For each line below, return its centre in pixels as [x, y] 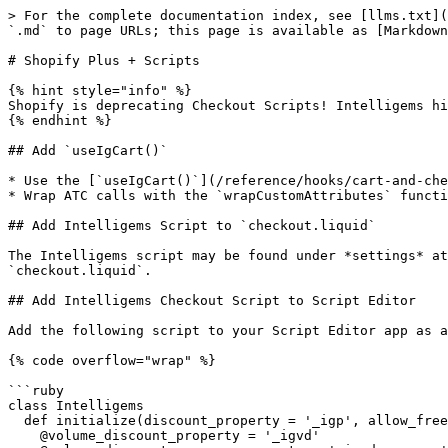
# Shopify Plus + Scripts [104, 60]
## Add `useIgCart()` [88, 150]
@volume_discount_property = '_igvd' [24, 435]
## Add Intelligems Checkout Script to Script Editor [212, 300]
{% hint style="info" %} [100, 90]
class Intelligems [76, 405]
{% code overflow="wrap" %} [112, 360]
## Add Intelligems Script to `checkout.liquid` [192, 225]
